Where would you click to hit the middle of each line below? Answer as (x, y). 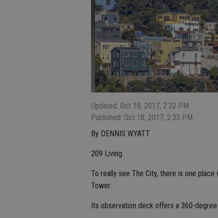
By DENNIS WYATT (120, 134)
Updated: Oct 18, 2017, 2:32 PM (140, 106)
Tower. (101, 186)
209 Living (107, 154)
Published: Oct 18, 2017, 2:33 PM (142, 118)
